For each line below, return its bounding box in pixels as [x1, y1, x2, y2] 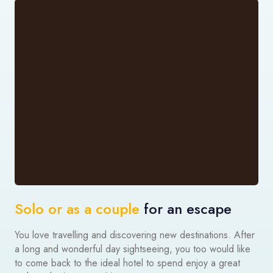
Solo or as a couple [15, 198, 140, 220]
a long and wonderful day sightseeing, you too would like [15, 242, 250, 257]
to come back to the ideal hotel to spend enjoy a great [15, 256, 240, 271]
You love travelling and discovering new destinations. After [15, 228, 255, 243]
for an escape [140, 198, 232, 220]
